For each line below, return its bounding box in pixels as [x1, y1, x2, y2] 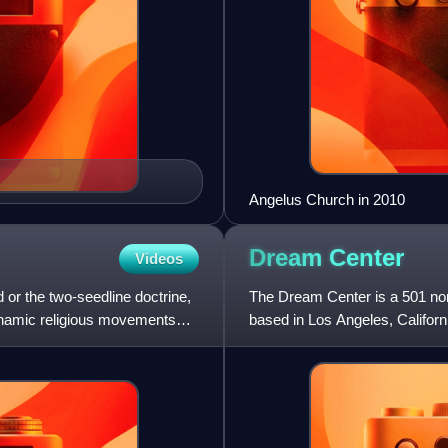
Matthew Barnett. [249, 333, 360, 351]
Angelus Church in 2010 [249, 190, 405, 208]
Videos [135, 249, 183, 267]
